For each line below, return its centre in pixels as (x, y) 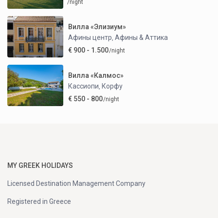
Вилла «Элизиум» (97, 27)
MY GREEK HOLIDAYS (40, 166)
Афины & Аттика (142, 37)
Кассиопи (84, 86)
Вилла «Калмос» (96, 75)
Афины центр (90, 37)
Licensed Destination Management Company (77, 184)
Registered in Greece (39, 202)
